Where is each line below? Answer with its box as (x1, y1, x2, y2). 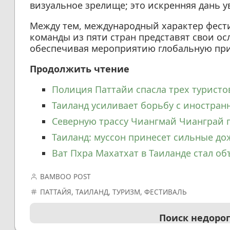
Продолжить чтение (29, 63, 129, 75)
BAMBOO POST (40, 172, 91, 182)
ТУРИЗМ (112, 187, 141, 197)
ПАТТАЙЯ (40, 187, 72, 197)
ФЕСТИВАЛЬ (144, 187, 187, 197)
